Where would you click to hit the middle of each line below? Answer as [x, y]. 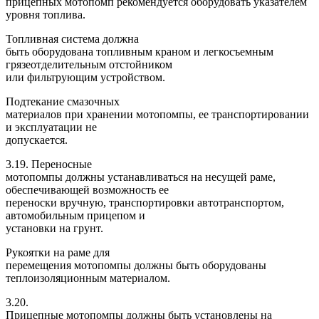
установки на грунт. [54, 228]
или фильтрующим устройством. [85, 77]
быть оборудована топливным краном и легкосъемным [140, 51]
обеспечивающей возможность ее [87, 189]
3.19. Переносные [49, 164]
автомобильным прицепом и [75, 215]
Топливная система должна [72, 38]
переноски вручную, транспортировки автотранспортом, [145, 202]
